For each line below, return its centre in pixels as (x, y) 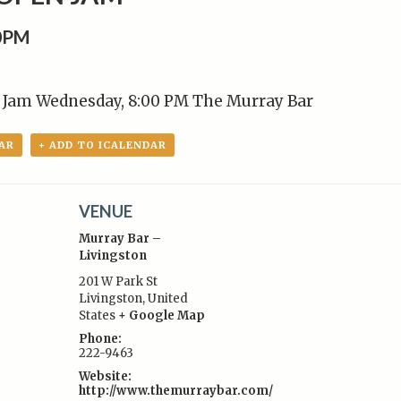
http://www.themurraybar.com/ (176, 391)
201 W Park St (119, 282)
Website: (106, 376)
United (168, 299)
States (98, 316)
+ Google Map (162, 316)
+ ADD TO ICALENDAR (102, 145)
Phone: (101, 339)
